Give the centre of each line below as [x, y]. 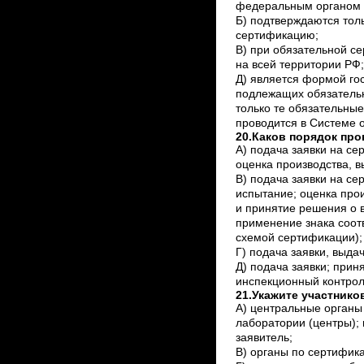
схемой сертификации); [299, 238]
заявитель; [264, 338]
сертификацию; [277, 36]
